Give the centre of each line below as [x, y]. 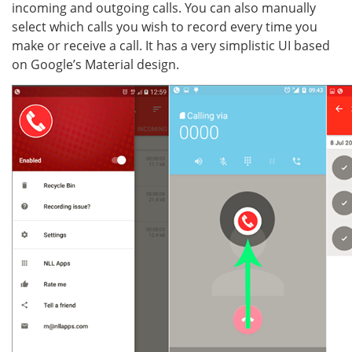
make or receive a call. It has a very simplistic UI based [171, 46]
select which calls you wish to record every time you [165, 27]
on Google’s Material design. [95, 64]
